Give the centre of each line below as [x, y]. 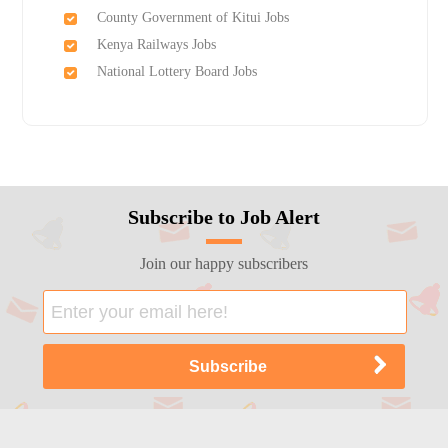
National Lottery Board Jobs [176, 72]
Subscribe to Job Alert [223, 217]
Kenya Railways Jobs [156, 45]
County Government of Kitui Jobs [192, 18]
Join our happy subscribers [223, 264]
